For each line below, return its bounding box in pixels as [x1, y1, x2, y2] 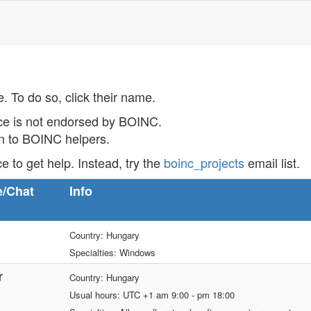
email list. [244, 153, 300, 171]
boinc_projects [164, 153, 244, 171]
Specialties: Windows [69, 246, 155, 259]
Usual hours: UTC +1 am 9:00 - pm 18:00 [69, 288, 235, 301]
